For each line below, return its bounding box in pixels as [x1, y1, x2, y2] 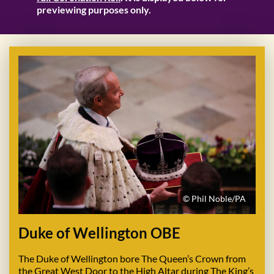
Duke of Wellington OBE [18, 223, 180, 242]
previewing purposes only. [37, 4, 151, 15]
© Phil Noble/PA [183, 193, 246, 204]
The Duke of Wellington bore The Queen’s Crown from [18, 252, 246, 264]
